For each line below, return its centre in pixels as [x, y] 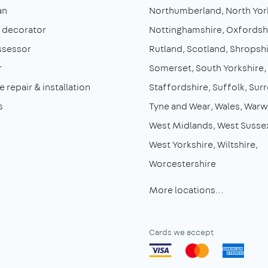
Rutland [166, 48]
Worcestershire [182, 163]
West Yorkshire [181, 144]
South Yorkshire [230, 68]
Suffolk [229, 87]
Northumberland [185, 10]
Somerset [170, 68]
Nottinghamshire [185, 29]
